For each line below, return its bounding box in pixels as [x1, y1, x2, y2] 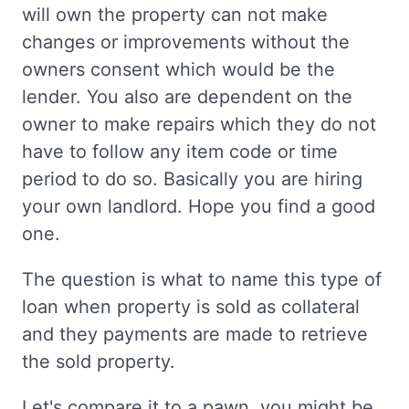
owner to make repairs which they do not [22, 113, 376, 136]
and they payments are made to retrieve [22, 323, 368, 346]
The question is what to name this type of [22, 268, 382, 291]
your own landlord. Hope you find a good [22, 195, 375, 218]
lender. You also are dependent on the [22, 86, 352, 109]
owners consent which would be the [22, 58, 335, 81]
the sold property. [22, 351, 175, 373]
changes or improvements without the [22, 31, 350, 54]
